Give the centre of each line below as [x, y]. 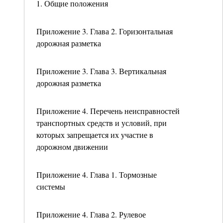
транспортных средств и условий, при [102, 123]
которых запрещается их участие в [95, 135]
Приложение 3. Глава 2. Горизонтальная [105, 31]
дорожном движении [72, 147]
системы [51, 186]
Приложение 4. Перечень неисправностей [108, 111]
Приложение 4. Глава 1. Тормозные [97, 174]
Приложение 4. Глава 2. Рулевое [91, 214]
